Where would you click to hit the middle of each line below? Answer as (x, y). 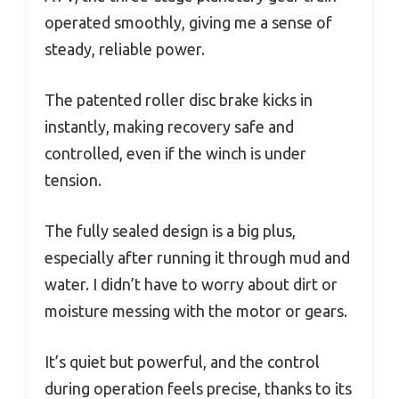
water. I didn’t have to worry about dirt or (191, 285)
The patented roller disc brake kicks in (179, 100)
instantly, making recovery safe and (169, 127)
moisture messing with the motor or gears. (196, 311)
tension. (73, 180)
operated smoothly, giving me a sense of (188, 23)
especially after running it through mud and (197, 258)
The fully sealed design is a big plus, (170, 231)
